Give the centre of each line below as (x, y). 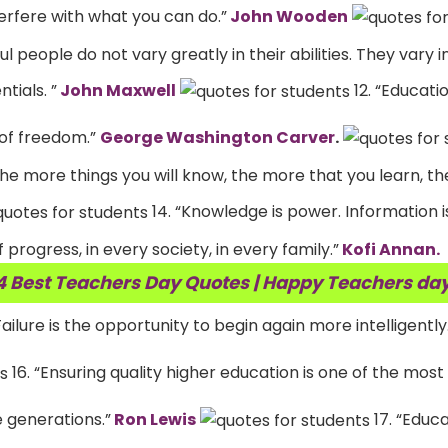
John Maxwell (116, 90)
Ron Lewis (153, 419)
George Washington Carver (217, 137)
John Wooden (287, 16)
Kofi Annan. (389, 250)
